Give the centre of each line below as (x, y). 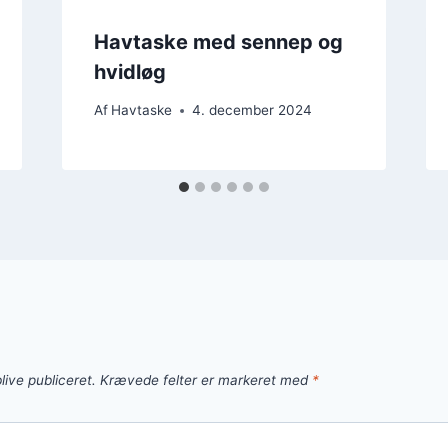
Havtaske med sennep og (218, 41)
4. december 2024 (251, 110)
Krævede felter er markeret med (206, 380)
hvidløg (129, 71)
